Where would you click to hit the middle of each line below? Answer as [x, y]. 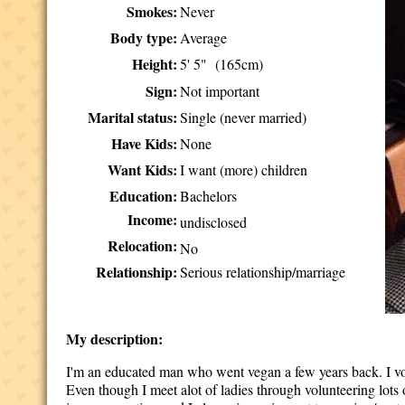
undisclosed [214, 222]
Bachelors [209, 196]
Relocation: [143, 245]
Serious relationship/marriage [263, 272]
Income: [153, 219]
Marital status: [133, 117]
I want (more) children [244, 170]
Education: [144, 196]
